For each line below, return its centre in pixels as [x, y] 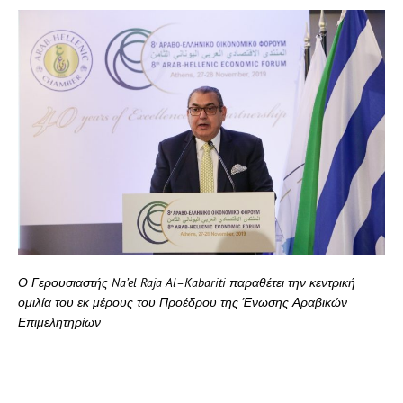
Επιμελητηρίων [59, 322]
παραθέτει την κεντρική [291, 282]
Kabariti [205, 282]
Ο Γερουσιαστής [65, 282]
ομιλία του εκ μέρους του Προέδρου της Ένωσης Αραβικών [183, 302]
